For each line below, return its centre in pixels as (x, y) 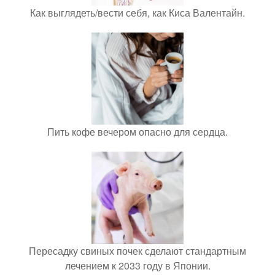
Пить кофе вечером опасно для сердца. (137, 132)
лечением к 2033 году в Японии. (137, 265)
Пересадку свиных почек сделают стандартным (137, 251)
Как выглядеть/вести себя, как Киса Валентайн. (137, 13)
